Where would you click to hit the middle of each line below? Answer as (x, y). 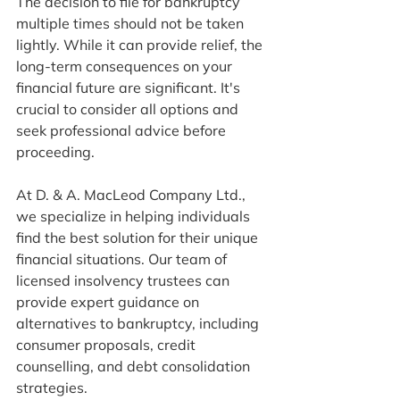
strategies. (52, 387)
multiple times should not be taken (132, 23)
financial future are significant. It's (130, 87)
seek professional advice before (123, 130)
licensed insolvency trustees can (125, 280)
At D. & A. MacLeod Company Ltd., (133, 194)
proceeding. (55, 151)
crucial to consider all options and (129, 108)
